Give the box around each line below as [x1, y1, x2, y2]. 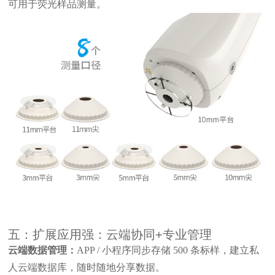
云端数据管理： [8, 245, 77, 256]
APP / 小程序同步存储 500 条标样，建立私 [77, 245, 260, 256]
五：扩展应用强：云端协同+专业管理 [8, 228, 212, 242]
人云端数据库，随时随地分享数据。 [8, 262, 166, 273]
